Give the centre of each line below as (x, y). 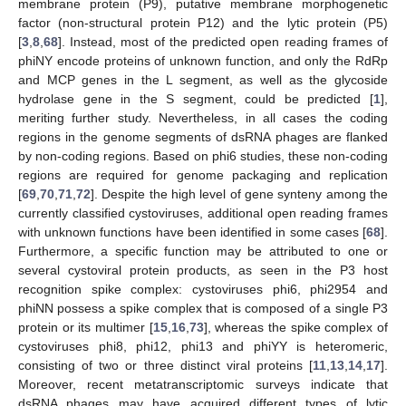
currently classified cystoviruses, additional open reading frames (203, 213)
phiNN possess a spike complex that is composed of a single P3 (203, 308)
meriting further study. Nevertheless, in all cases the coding (203, 117)
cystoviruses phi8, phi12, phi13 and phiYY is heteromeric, (203, 346)
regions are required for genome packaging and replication (203, 174)
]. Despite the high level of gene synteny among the (239, 193)
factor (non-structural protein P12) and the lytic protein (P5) (203, 22)
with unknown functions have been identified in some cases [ (192, 232)
